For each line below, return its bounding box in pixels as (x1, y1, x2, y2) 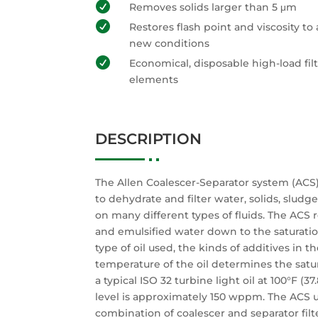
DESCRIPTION (95, 129, 202, 148)
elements (128, 73, 178, 86)
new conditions (128, 37, 209, 50)
